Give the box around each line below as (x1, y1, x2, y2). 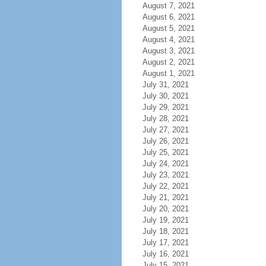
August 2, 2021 (142, 58, 195, 66)
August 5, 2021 (142, 24, 195, 33)
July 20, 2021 (142, 204, 189, 213)
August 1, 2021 (142, 69, 195, 78)
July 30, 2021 (142, 91, 189, 100)
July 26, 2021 (142, 137, 189, 145)
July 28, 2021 (142, 114, 189, 123)
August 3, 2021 (142, 46, 195, 55)
